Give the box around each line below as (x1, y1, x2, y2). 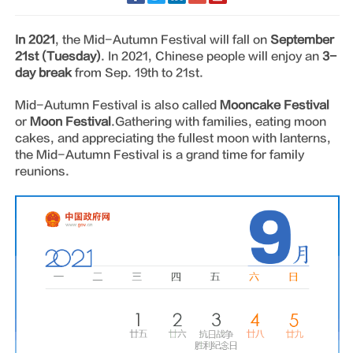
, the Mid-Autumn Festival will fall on (54, 32, 270, 46)
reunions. (14, 164, 69, 178)
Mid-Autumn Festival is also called (25, 98, 220, 112)
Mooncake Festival (219, 98, 329, 112)
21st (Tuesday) (14, 49, 101, 63)
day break (14, 65, 75, 80)
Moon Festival (29, 114, 111, 128)
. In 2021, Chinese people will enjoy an (100, 49, 322, 63)
